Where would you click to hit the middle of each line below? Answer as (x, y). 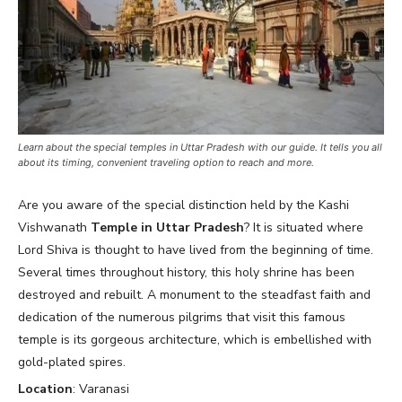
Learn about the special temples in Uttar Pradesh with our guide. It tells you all (200, 148)
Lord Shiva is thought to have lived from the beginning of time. (196, 250)
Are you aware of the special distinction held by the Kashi (184, 205)
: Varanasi (101, 389)
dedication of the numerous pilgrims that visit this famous (182, 318)
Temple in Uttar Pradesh (167, 228)
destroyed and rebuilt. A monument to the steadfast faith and (194, 295)
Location (45, 389)
